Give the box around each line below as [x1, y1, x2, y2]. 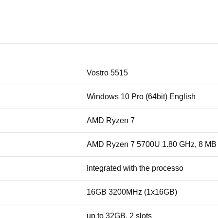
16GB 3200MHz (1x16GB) [87, 188, 177, 197]
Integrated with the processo [87, 164, 183, 173]
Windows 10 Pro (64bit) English [87, 92, 196, 101]
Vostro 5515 [87, 69, 128, 77]
